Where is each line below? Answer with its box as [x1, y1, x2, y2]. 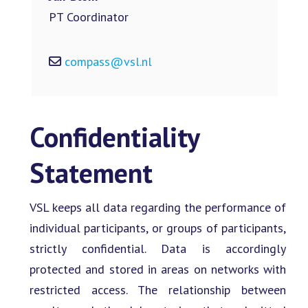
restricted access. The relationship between [30, 281, 287, 298]
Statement [30, 154, 153, 190]
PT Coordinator [49, 9, 129, 25]
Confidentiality [30, 118, 200, 155]
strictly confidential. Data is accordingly [30, 240, 287, 256]
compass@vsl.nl [65, 54, 152, 70]
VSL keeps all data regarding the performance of [30, 199, 287, 215]
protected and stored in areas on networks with [30, 261, 287, 277]
